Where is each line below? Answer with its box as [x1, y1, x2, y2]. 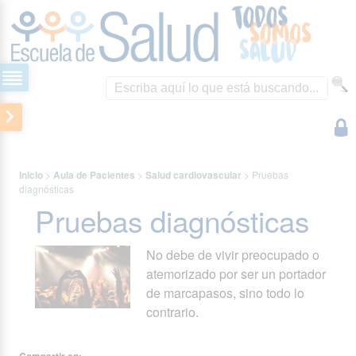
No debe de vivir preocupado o [146, 245, 320, 264]
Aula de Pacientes [53, 167, 136, 182]
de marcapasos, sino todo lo [146, 283, 305, 302]
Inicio [19, 167, 44, 182]
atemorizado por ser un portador [146, 264, 327, 283]
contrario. [146, 302, 199, 321]
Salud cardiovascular [145, 167, 242, 182]
